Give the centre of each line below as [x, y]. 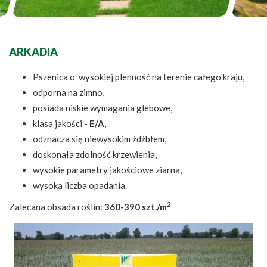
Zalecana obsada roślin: [57, 207]
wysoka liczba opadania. [80, 186]
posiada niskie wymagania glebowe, [103, 108]
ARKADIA [33, 52]
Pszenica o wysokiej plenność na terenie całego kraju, [139, 77]
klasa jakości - [61, 124]
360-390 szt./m [136, 207]
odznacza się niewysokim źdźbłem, [100, 139]
